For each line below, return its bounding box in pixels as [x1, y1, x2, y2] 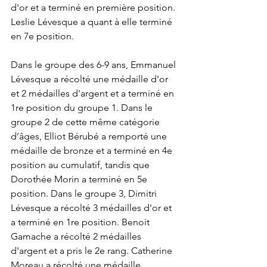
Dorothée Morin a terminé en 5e [11, 173, 150, 185]
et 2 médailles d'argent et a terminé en [11, 88, 176, 99]
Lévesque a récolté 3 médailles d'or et [11, 202, 174, 213]
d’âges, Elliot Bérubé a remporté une [11, 131, 169, 142]
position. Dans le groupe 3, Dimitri [11, 188, 159, 199]
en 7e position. [11, 30, 74, 42]
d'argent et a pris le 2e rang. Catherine [11, 245, 175, 256]
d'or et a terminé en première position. [11, 2, 178, 13]
